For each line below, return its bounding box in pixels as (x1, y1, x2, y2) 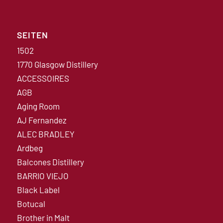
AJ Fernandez (16, 114, 67, 125)
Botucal (16, 198, 45, 209)
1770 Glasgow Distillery (16, 59, 98, 69)
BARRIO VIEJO (16, 170, 69, 181)
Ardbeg (16, 142, 43, 153)
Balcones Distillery (16, 156, 84, 167)
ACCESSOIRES (16, 73, 69, 83)
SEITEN (16, 29, 48, 40)
